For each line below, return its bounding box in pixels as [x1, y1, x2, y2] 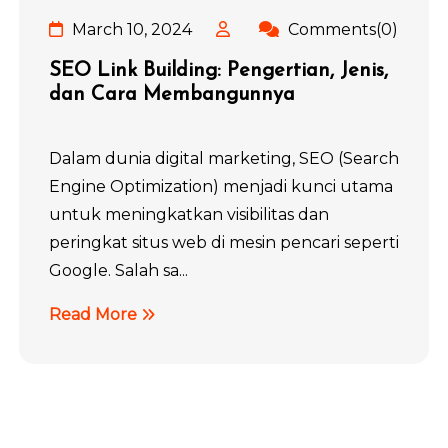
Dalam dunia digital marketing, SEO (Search [49, 149, 399, 168]
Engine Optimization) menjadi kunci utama [49, 177, 393, 196]
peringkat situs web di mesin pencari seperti [49, 233, 399, 252]
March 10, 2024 [68, 20, 192, 39]
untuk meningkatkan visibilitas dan [49, 205, 329, 224]
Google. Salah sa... [49, 261, 188, 280]
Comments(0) [284, 20, 398, 39]
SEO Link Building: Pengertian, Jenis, [49, 61, 388, 81]
